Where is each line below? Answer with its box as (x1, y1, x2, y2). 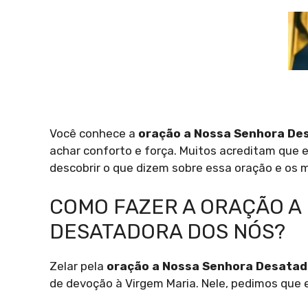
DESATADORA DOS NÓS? (49, 219, 285, 244)
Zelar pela (49, 258, 107, 273)
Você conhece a (49, 126, 138, 140)
